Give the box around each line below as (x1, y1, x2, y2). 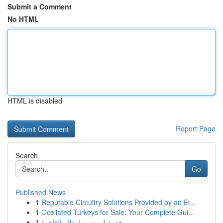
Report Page (176, 123, 216, 133)
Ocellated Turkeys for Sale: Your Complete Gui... (41, 207, 194, 217)
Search (15, 150, 38, 160)
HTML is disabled (7, 96, 62, 106)
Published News (15, 187, 66, 197)
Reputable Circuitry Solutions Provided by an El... (41, 197, 196, 207)
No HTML (7, 14, 39, 24)
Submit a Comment (7, 1, 72, 11)
